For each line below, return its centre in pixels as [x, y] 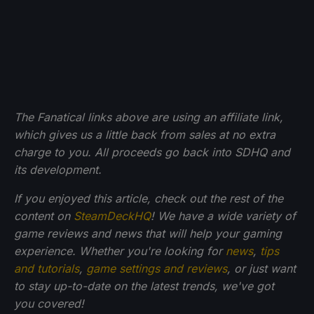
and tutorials [47, 268]
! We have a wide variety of [223, 216]
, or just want [261, 268]
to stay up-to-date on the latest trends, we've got [144, 286]
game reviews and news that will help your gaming [148, 233]
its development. [58, 169]
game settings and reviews [157, 268]
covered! [61, 303]
